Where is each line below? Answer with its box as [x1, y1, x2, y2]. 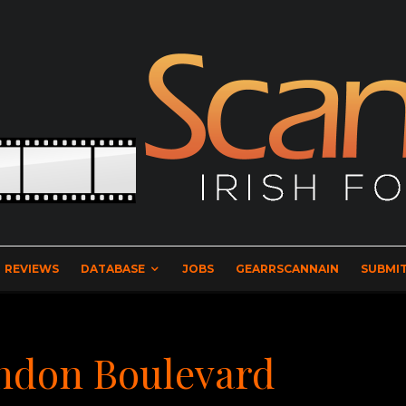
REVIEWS [5, 262, 59, 275]
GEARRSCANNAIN [236, 262, 339, 275]
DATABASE [81, 262, 145, 275]
